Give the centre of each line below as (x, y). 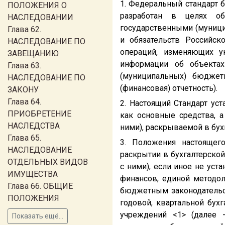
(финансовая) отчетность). (169, 88)
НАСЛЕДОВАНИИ (40, 17)
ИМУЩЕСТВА (33, 174)
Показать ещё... (38, 216)
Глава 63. (24, 66)
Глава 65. (24, 138)
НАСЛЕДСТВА (34, 126)
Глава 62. (24, 29)
